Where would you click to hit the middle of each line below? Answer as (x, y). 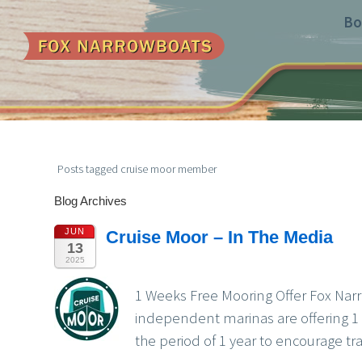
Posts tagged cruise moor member (137, 169)
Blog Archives (91, 201)
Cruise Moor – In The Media (220, 238)
